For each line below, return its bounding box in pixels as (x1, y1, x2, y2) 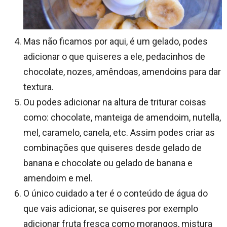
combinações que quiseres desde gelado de (23, 142, 202, 153)
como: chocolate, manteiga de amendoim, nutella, (23, 111, 221, 123)
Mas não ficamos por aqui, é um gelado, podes (23, 35, 208, 47)
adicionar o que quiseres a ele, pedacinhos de (23, 51, 205, 62)
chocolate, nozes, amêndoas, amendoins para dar (23, 66, 221, 77)
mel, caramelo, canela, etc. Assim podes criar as (23, 127, 215, 138)
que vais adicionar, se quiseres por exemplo (23, 203, 198, 214)
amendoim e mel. (23, 172, 93, 183)
